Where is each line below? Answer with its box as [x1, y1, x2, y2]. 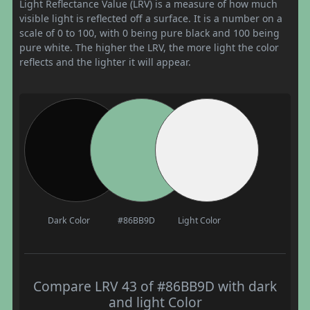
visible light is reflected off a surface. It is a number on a [19, 11, 282, 25]
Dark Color [47, 214, 90, 226]
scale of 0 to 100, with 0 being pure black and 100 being [19, 26, 280, 39]
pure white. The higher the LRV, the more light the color [19, 40, 279, 54]
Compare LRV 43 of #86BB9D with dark [33, 276, 277, 295]
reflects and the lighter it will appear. [19, 55, 191, 69]
